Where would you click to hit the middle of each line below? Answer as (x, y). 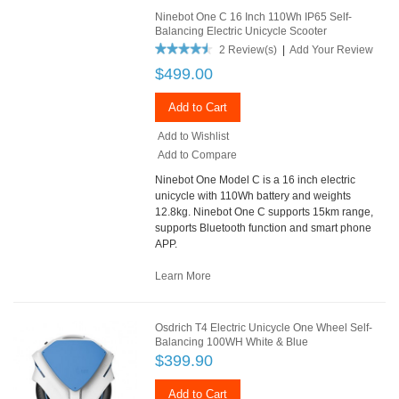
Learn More (183, 276)
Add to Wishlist (194, 136)
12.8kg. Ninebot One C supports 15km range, (265, 212)
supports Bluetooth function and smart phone (264, 228)
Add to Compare (198, 155)
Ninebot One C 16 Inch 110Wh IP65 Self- (254, 16)
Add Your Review (332, 49)
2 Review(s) (248, 49)
